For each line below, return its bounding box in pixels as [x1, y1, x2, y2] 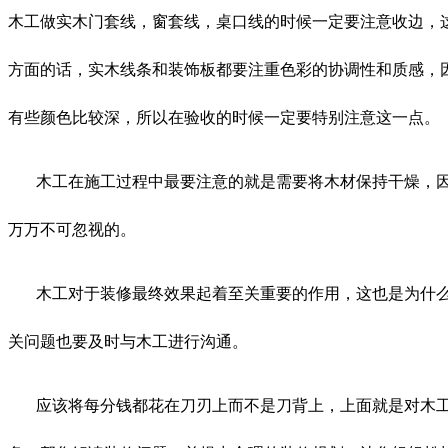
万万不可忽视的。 [8, 220, 136, 238]
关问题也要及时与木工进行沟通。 [8, 332, 248, 350]
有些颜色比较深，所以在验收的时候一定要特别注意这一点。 [8, 108, 440, 126]
